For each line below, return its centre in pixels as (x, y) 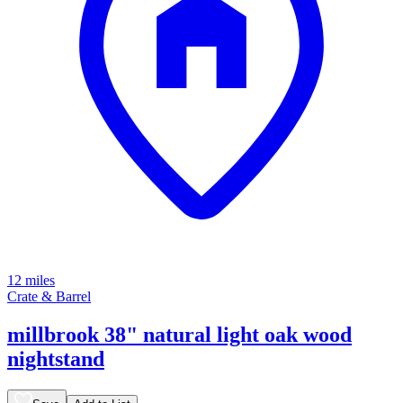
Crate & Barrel (49, 297)
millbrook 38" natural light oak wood (179, 335)
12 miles (31, 281)
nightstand (56, 359)
